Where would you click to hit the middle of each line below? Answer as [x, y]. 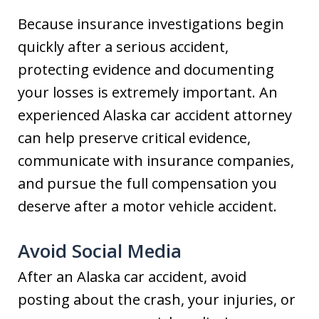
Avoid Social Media [100, 251]
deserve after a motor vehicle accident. [147, 206]
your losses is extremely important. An [148, 92]
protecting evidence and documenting [146, 69]
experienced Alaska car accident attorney [155, 115]
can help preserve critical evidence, [134, 138]
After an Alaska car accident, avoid [132, 277]
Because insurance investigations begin [151, 24]
